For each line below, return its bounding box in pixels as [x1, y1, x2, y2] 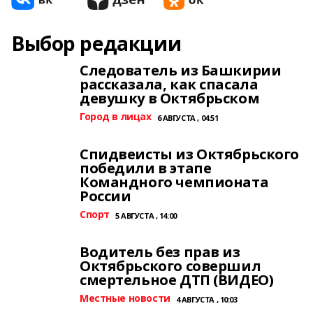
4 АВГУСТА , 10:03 [175, 294, 238, 305]
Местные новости [80, 291, 170, 305]
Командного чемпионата [80, 173, 269, 191]
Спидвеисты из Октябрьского [80, 145, 300, 163]
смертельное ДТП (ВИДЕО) [80, 270, 274, 289]
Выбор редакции [11, 30, 182, 57]
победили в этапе [80, 159, 212, 177]
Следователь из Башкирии [80, 61, 282, 80]
